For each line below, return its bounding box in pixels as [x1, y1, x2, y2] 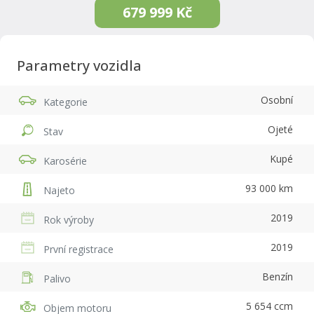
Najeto [43, 183, 75, 197]
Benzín [262, 270, 293, 284]
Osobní [261, 93, 293, 107]
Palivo [43, 271, 71, 285]
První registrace [43, 242, 114, 256]
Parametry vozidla [17, 55, 142, 75]
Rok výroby [43, 212, 94, 226]
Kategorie [43, 95, 88, 109]
